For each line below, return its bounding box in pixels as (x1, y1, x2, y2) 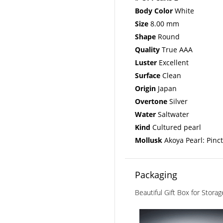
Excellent (157, 57, 189, 67)
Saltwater (156, 109, 189, 119)
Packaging (135, 168, 177, 181)
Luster (135, 57, 157, 67)
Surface (135, 70, 160, 80)
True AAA (160, 44, 193, 54)
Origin (135, 83, 156, 93)
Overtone (135, 96, 167, 106)
